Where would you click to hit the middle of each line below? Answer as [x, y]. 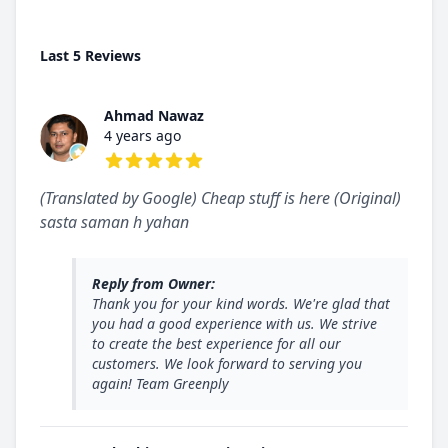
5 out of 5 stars [160, 181]
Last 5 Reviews [90, 55]
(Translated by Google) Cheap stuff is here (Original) [220, 198]
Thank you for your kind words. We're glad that [241, 303]
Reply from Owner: [153, 283]
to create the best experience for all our [216, 343]
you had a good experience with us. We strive [234, 323]
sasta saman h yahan [114, 222]
